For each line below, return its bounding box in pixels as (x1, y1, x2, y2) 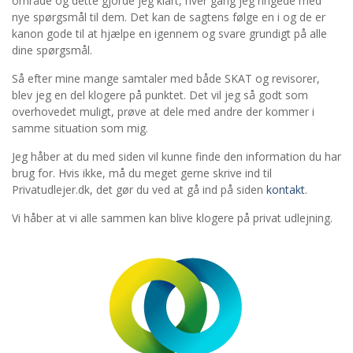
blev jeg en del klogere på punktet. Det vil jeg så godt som (12, 87, 308, 102)
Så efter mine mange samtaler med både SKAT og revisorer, (12, 71, 320, 86)
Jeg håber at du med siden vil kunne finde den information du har (12, 149, 341, 164)
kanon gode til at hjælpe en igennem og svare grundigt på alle (12, 26, 327, 41)
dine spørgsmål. (12, 43, 92, 58)
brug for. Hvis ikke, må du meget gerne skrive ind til (12, 165, 272, 180)
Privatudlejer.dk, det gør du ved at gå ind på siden (12, 182, 266, 197)
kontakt (266, 182, 305, 197)
